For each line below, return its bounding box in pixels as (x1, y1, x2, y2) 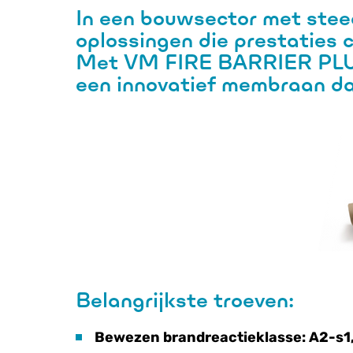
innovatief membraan (117, 72, 325, 96)
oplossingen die (76, 28, 234, 52)
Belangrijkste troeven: (76, 288, 294, 312)
